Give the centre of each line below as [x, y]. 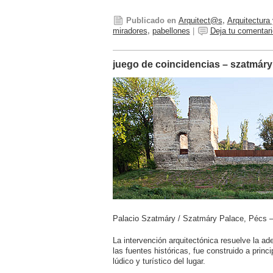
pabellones [171, 31]
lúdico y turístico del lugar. [159, 261]
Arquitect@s [200, 21]
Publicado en [151, 21]
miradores [130, 31]
